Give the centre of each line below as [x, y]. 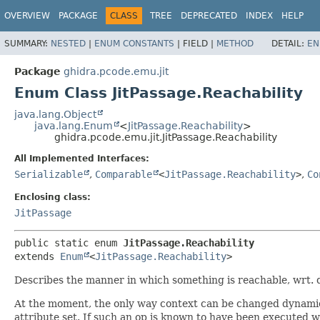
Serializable [49, 174]
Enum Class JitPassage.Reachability [159, 92]
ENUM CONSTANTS [134, 43]
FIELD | [200, 43]
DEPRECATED [209, 16]
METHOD [235, 43]
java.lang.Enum [74, 125]
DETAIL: [289, 43]
